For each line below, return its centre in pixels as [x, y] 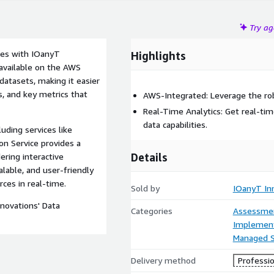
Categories [152, 211]
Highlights [158, 56]
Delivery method [163, 260]
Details [149, 157]
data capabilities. [175, 124]
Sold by [145, 188]
